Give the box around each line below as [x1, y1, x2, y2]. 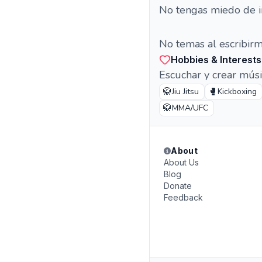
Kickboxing [218, 86, 257, 97]
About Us [164, 157, 199, 167]
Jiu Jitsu [172, 86, 199, 97]
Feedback [164, 192, 203, 202]
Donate [164, 181, 192, 191]
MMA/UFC [172, 102, 208, 113]
